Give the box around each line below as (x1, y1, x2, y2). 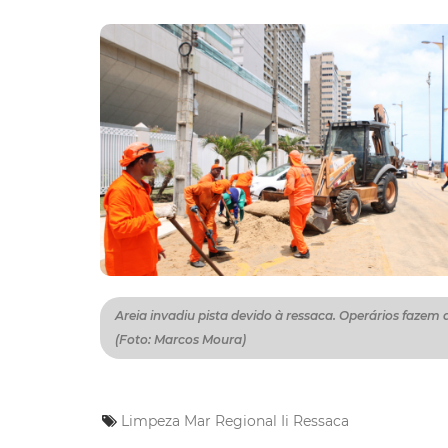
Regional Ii (215, 412, 289, 431)
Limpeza (121, 412, 180, 431)
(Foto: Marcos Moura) (115, 332, 246, 348)
